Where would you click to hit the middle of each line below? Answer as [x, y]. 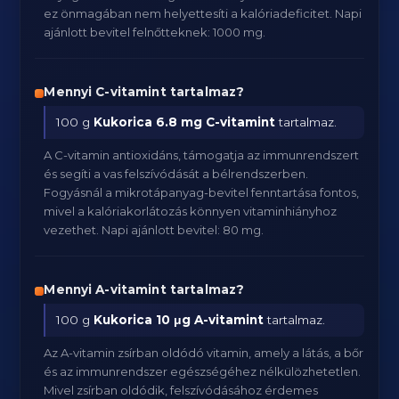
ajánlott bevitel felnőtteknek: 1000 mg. [155, 32]
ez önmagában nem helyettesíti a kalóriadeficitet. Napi [203, 13]
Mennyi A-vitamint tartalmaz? [144, 289]
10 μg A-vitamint [210, 320]
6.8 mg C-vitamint [216, 122]
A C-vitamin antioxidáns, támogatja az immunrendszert [202, 155]
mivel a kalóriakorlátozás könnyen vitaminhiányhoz [191, 211]
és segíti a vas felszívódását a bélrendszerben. [176, 174]
